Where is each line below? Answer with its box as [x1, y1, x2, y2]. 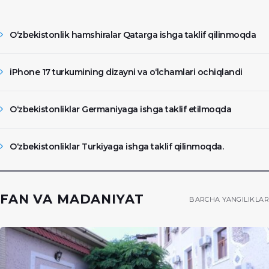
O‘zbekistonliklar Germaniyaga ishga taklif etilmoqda [10, 103, 231, 115]
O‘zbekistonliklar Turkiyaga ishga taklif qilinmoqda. [10, 141, 223, 152]
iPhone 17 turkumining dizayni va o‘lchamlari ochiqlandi [10, 66, 243, 77]
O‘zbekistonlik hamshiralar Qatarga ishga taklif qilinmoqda [10, 29, 256, 40]
